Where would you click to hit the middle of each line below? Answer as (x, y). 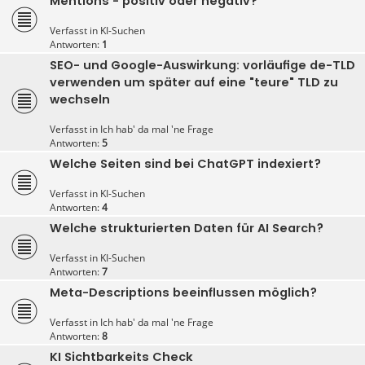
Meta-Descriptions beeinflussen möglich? (183, 292)
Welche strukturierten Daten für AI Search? (187, 228)
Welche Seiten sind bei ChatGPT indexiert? (185, 163)
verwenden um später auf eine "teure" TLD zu (194, 82)
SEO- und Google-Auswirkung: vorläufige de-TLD (202, 65)
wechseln (80, 99)
